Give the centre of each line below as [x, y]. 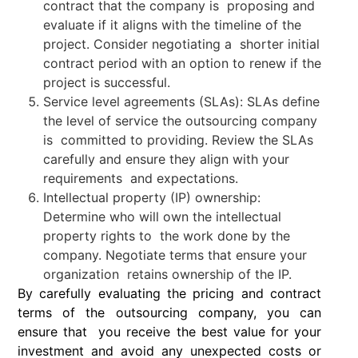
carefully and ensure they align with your [166, 159]
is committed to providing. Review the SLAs [178, 140]
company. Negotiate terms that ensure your [175, 255]
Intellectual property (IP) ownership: [152, 198]
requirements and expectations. [143, 179]
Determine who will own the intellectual [162, 217]
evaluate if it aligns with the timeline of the [172, 25]
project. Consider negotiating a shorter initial [181, 44]
